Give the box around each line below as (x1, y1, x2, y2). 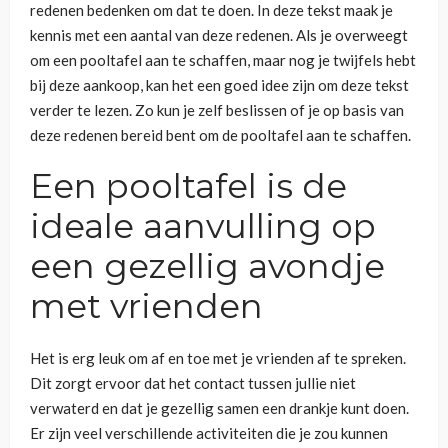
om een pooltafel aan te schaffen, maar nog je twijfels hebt (30, 50, 416, 69)
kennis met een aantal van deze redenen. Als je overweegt (30, 25, 408, 44)
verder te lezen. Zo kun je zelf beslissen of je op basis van (30, 100, 404, 119)
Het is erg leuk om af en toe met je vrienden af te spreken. (30, 348, 406, 367)
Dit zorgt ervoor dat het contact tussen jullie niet (30, 373, 356, 392)
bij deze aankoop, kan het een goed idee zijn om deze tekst (30, 75, 409, 94)
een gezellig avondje (30, 244, 385, 287)
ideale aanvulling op (30, 204, 376, 247)
